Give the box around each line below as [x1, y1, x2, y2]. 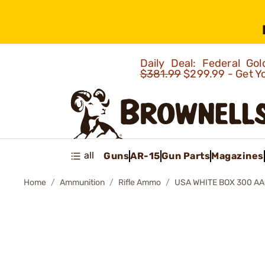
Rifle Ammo [118, 177, 161, 188]
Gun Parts [161, 150, 210, 161]
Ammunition [60, 177, 105, 188]
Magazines [211, 150, 264, 161]
